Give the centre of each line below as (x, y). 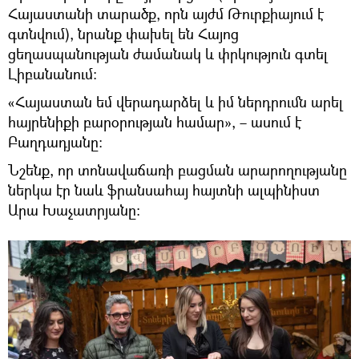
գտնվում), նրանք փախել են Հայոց (123, 34)
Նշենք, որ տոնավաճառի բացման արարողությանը (177, 170)
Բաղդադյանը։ (55, 142)
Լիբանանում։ (52, 74)
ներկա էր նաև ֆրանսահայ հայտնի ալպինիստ (164, 190)
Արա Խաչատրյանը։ (74, 210)
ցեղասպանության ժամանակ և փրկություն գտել (168, 54)
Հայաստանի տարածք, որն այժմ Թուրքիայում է (166, 14)
